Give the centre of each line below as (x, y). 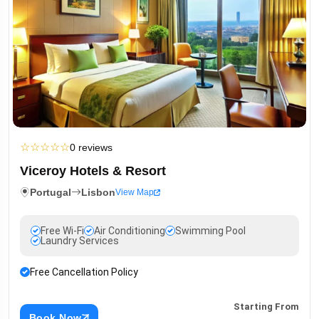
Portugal (51, 193)
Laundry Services (80, 241)
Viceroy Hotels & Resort (93, 171)
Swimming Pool (210, 231)
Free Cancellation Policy (84, 272)
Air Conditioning (130, 231)
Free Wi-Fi (62, 231)
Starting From (266, 307)
